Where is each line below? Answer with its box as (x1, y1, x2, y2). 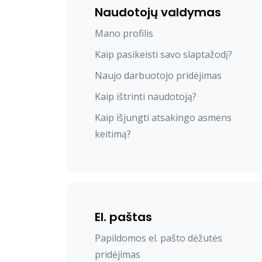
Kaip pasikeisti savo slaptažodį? (95, 48, 232, 61)
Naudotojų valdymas (95, 4, 221, 21)
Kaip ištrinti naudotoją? (95, 90, 196, 104)
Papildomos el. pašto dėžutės (95, 232, 222, 245)
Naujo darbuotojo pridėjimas (95, 69, 222, 82)
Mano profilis (95, 27, 153, 40)
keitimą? (95, 127, 131, 141)
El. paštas (95, 209, 152, 226)
